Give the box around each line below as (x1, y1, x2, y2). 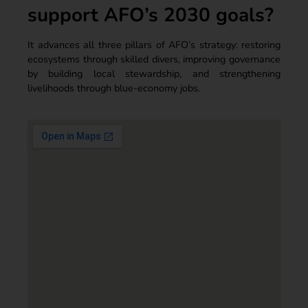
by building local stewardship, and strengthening (27, 66, 280, 80)
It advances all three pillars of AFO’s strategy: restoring (27, 37, 280, 52)
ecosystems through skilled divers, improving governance (27, 52, 280, 66)
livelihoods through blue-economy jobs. (27, 80, 200, 95)
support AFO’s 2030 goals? (27, 1, 274, 28)
